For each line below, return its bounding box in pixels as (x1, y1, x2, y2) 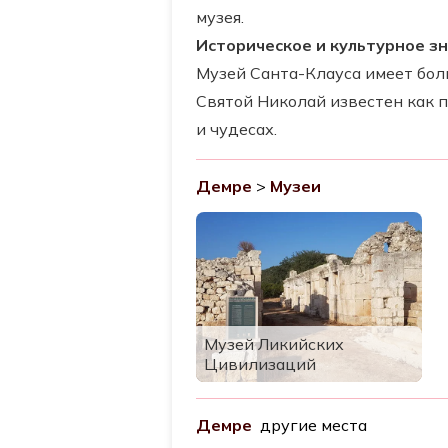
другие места (252, 414, 367, 435)
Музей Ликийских (204, 333, 344, 354)
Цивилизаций (204, 353, 316, 374)
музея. (196, 7, 244, 27)
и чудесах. (196, 119, 277, 139)
